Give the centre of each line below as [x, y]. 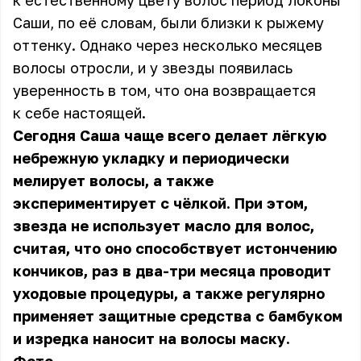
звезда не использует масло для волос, [164, 226]
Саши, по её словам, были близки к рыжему [168, 23]
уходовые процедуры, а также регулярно [169, 293]
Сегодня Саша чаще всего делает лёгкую [170, 135]
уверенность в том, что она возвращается [164, 90]
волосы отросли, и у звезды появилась [153, 68]
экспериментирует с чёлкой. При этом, [160, 203]
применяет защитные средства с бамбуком [178, 316]
